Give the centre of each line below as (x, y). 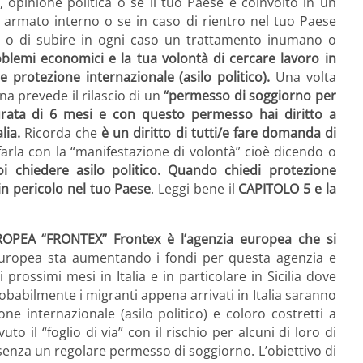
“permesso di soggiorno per (250, 96)
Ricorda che (61, 133)
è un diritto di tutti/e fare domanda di (219, 133)
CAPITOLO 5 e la (287, 189)
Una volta (303, 77)
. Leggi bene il (195, 189)
